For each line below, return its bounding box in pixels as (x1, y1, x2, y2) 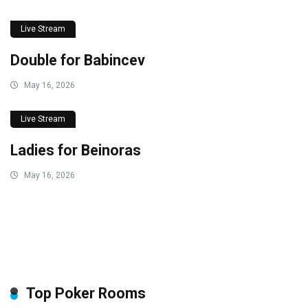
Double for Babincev (10, 51, 145, 69)
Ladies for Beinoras (10, 141, 141, 159)
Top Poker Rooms (26, 284, 146, 302)
